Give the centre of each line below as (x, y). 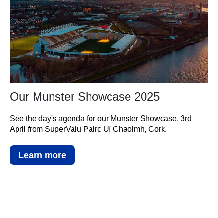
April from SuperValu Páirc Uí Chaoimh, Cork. (88, 129)
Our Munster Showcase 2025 (85, 97)
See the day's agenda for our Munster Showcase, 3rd (101, 119)
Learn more (42, 155)
